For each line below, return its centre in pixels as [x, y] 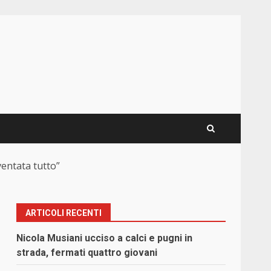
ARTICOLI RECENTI [64, 213]
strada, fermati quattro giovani [87, 253]
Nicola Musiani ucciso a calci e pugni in [105, 238]
